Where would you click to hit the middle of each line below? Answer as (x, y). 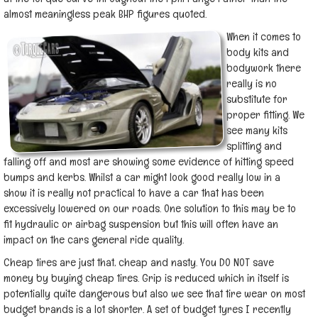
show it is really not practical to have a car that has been (134, 193)
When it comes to (264, 37)
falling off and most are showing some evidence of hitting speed (149, 161)
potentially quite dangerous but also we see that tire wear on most (154, 294)
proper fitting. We (265, 115)
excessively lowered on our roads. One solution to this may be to (150, 208)
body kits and (258, 52)
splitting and (254, 146)
